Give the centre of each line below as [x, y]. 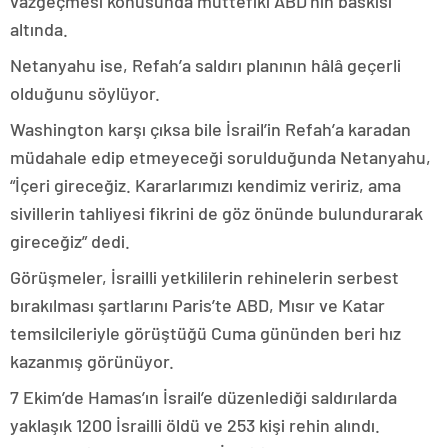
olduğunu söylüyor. [85, 93]
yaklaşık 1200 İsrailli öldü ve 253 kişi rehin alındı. [195, 425]
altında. [39, 29]
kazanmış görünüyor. [92, 361]
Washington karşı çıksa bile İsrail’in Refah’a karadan [210, 129]
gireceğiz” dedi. [70, 241]
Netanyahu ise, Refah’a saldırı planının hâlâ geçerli [205, 65]
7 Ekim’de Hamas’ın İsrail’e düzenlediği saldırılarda [203, 397]
